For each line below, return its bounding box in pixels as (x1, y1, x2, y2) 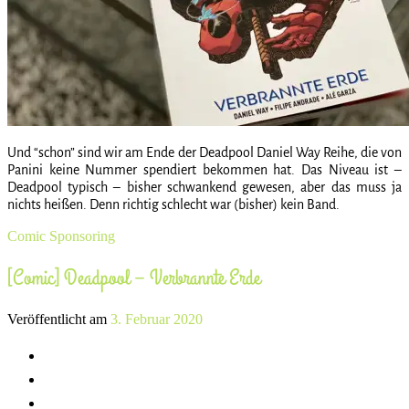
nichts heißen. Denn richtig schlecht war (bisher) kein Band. (7, 196, 340, 212)
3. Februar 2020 (110, 310, 203, 327)
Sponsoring (49, 227, 115, 244)
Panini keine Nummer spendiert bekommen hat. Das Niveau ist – (7, 162, 402, 177)
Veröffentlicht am (7, 310, 110, 327)
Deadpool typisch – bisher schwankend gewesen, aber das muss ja (7, 179, 402, 194)
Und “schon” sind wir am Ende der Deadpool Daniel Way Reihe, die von (7, 144, 402, 160)
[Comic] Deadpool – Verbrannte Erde (7, 262, 260, 293)
